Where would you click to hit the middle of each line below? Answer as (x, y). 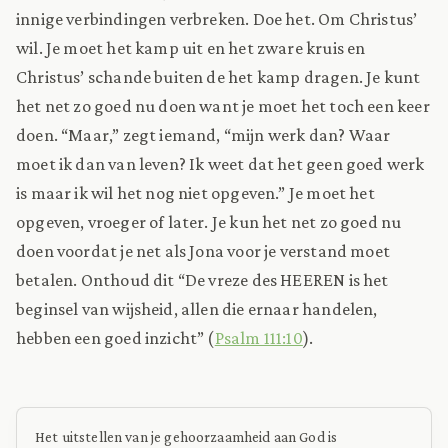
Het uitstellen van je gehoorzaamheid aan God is (186, 436)
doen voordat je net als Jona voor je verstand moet (203, 250)
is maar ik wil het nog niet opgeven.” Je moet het (195, 192)
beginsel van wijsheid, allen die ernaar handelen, (197, 308)
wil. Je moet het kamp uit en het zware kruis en (191, 47)
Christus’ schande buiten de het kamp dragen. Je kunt (218, 76)
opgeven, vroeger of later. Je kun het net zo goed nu (209, 221)
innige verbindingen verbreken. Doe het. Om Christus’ (217, 18)
